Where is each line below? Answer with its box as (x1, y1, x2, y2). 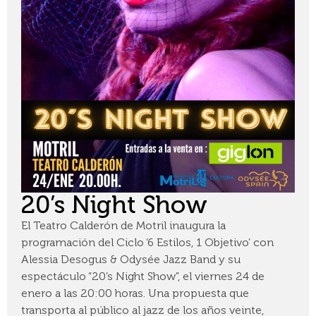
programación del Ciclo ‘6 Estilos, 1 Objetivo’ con (21, 236, 274, 250)
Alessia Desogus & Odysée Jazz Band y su (21, 253, 241, 267)
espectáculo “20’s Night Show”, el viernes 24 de (21, 269, 265, 284)
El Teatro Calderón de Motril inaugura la (21, 219, 226, 233)
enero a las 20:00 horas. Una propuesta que (21, 286, 249, 300)
